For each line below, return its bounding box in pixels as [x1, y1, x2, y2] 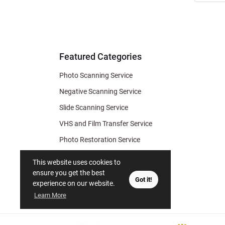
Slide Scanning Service [59, 103, 128, 111]
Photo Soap [59, 152, 96, 160]
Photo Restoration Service [59, 136, 140, 144]
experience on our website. [33, 179, 116, 187]
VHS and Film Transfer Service [59, 120, 152, 128]
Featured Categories [59, 51, 142, 62]
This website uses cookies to [33, 158, 121, 166]
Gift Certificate [59, 168, 104, 176]
